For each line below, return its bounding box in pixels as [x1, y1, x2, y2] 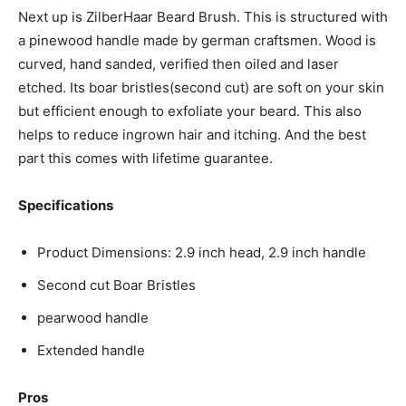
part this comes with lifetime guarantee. [18, 149, 273, 167]
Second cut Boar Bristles [37, 275, 196, 294]
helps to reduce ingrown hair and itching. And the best [18, 125, 366, 143]
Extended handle [37, 341, 145, 359]
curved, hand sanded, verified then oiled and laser [18, 54, 339, 72]
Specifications [18, 196, 113, 214]
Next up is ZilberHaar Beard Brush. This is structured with [18, 7, 388, 25]
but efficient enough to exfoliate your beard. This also [18, 101, 362, 120]
